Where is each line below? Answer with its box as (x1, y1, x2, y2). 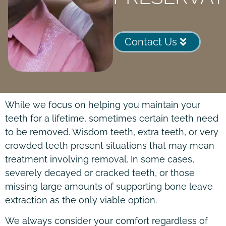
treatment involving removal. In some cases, (5, 154, 194, 165)
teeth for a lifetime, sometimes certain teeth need (5, 113, 218, 124)
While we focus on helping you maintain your (5, 99, 200, 110)
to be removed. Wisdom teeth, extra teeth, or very (5, 127, 218, 138)
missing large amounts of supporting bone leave (5, 181, 213, 192)
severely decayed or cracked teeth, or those (5, 167, 195, 179)
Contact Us (125, 36, 177, 48)
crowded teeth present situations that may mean (5, 140, 214, 151)
